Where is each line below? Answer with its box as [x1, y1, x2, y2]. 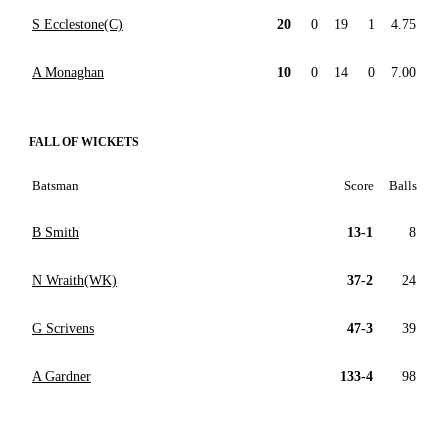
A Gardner [32, 369, 91, 385]
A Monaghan [32, 65, 104, 81]
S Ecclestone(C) [32, 17, 123, 33]
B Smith [32, 225, 79, 241]
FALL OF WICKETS [29, 135, 139, 150]
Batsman [31, 178, 79, 194]
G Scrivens [32, 321, 94, 337]
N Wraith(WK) [32, 273, 117, 289]
